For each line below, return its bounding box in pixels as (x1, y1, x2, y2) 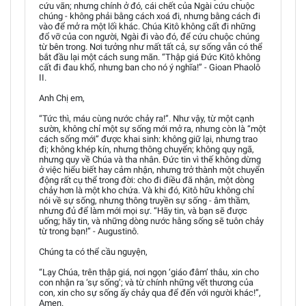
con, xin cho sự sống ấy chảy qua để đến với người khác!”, (39, 287, 261, 298)
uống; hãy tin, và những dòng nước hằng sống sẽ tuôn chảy (39, 215, 264, 226)
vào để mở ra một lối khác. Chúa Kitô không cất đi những (39, 20, 255, 31)
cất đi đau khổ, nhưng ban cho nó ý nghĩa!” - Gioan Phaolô (39, 61, 260, 72)
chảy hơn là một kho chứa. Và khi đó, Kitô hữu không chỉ (39, 184, 254, 195)
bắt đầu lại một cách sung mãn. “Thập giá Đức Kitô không (39, 51, 260, 62)
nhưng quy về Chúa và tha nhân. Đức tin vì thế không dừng (39, 154, 261, 165)
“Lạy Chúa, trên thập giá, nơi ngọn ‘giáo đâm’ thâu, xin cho (39, 266, 259, 277)
